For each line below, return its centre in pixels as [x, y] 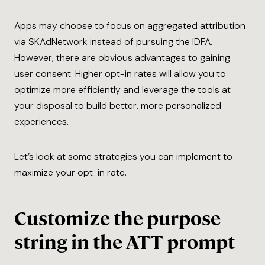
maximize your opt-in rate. [70, 172]
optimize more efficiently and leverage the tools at [122, 89]
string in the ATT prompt [125, 242]
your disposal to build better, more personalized [118, 105]
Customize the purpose [117, 219]
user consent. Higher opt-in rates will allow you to [120, 73]
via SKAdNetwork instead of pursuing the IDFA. [113, 41]
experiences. [41, 121]
